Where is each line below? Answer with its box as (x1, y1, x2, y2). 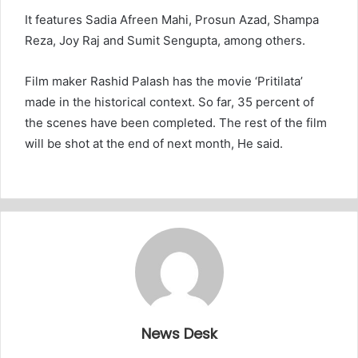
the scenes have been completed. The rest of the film (25, 114, 327, 130)
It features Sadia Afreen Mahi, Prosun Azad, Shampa (25, 11, 319, 27)
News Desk (141, 323, 217, 344)
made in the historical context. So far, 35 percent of (25, 93, 314, 109)
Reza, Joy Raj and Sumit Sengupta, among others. (25, 32, 305, 48)
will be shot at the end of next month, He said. (25, 135, 283, 151)
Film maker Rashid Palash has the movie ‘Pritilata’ (25, 73, 303, 89)
